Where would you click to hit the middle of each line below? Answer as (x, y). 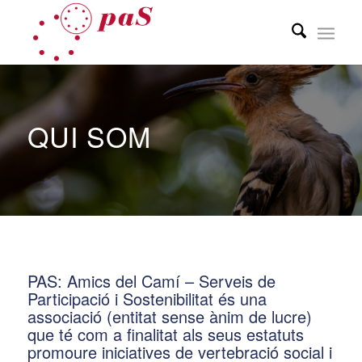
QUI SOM (89, 136)
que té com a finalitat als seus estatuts (165, 334)
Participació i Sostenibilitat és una (147, 299)
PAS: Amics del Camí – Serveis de (151, 281)
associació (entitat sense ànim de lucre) (169, 316)
